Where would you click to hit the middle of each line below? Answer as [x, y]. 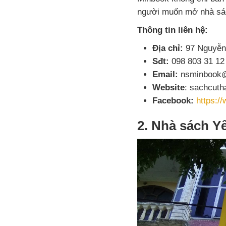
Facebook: [173, 101]
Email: [165, 75]
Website [168, 88]
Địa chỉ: [168, 48]
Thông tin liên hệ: [174, 30]
